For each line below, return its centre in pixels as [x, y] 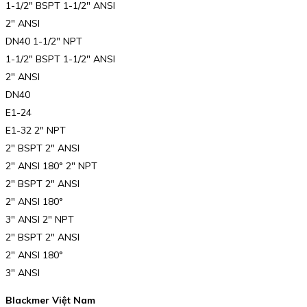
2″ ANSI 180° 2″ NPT [51, 166]
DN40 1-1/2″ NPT [44, 41]
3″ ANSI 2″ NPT [40, 220]
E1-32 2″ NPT [36, 131]
